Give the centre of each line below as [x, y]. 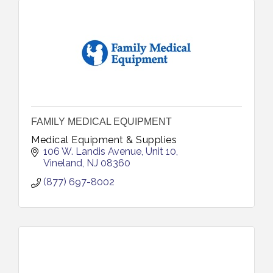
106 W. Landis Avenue [92, 151]
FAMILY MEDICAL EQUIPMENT [101, 122]
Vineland [63, 163]
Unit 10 [161, 151]
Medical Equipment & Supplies [104, 140]
